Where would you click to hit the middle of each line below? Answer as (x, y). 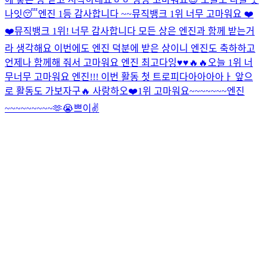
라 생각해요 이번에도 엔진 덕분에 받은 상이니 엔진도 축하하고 (130, 48)
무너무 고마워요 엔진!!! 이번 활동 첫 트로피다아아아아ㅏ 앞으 (129, 77)
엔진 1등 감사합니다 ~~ (85, 14)
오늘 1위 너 (230, 62)
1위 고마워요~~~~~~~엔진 (191, 91)
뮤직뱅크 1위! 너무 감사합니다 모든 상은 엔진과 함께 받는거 (134, 31)
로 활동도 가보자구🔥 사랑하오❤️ (71, 91)
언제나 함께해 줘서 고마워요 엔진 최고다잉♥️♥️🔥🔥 (106, 62)
